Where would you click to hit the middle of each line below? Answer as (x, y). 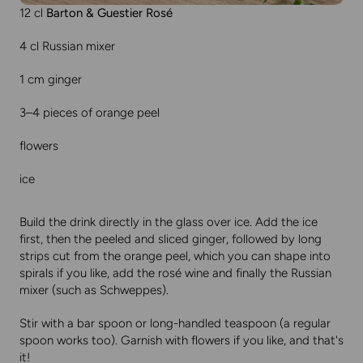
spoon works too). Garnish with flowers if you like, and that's (181, 341)
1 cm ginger (51, 80)
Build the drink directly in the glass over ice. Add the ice (169, 222)
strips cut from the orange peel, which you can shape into (175, 256)
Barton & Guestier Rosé (109, 13)
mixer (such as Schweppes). (94, 290)
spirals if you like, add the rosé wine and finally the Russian (175, 273)
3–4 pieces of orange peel (90, 113)
